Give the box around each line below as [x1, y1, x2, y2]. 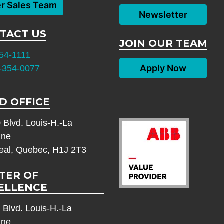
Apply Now [139, 63, 186, 74]
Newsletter [138, 9, 187, 20]
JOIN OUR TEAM [119, 37, 207, 50]
